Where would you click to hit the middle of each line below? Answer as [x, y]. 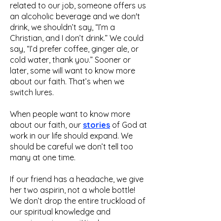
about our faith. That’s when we [67, 81]
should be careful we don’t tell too [72, 147]
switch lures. [32, 92]
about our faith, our [46, 125]
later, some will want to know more [73, 71]
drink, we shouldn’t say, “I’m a [62, 27]
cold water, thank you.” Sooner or [70, 60]
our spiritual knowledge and [60, 212]
